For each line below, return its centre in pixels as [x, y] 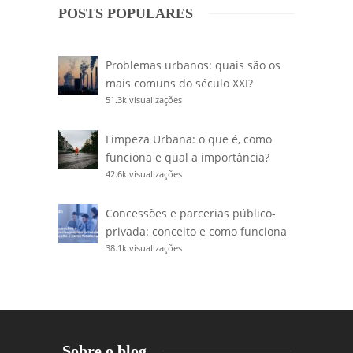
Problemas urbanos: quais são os [193, 65]
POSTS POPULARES [126, 13]
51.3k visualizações [144, 99]
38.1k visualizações [144, 247]
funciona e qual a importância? [188, 157]
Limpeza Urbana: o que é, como [189, 139]
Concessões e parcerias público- [191, 213]
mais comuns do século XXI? [179, 83]
